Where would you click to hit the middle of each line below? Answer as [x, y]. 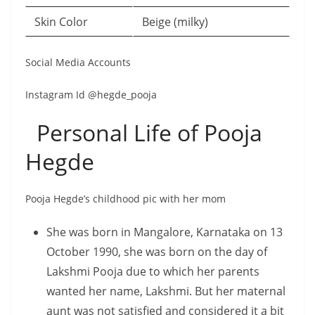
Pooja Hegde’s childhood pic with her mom [126, 199]
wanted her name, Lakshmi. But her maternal [166, 291]
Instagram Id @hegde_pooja [91, 95]
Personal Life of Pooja [144, 133]
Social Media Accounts [78, 62]
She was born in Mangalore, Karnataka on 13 [165, 232]
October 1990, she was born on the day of [157, 252]
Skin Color [61, 22]
